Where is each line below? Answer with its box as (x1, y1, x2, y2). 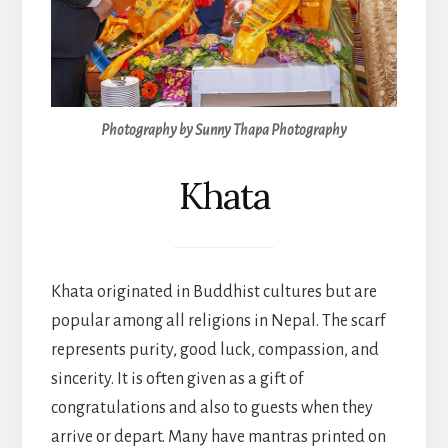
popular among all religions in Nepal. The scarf (50, 312, 385, 331)
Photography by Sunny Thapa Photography (101, 121, 347, 138)
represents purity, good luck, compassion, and (50, 341, 379, 360)
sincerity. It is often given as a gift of (50, 370, 303, 389)
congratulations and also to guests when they (50, 399, 373, 418)
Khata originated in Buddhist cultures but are (50, 283, 377, 302)
